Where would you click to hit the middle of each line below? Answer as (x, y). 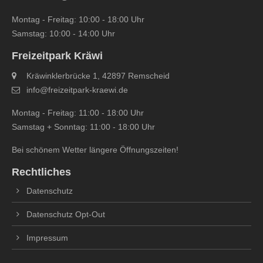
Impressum (47, 238)
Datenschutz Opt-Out (66, 215)
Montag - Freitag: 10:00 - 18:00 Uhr (78, 20)
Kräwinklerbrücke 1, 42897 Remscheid (98, 76)
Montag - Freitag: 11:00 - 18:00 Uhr (78, 113)
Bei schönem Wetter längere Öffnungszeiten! (95, 150)
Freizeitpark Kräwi (57, 56)
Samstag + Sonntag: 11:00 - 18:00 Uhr (83, 127)
